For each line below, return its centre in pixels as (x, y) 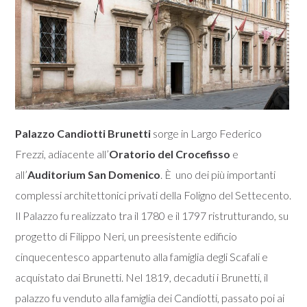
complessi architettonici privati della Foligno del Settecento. (153, 195)
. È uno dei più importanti (218, 174)
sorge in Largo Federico (207, 133)
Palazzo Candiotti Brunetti (83, 133)
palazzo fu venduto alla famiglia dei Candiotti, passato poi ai (150, 297)
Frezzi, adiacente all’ (62, 153)
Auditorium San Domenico (94, 174)
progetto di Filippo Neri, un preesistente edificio (126, 236)
